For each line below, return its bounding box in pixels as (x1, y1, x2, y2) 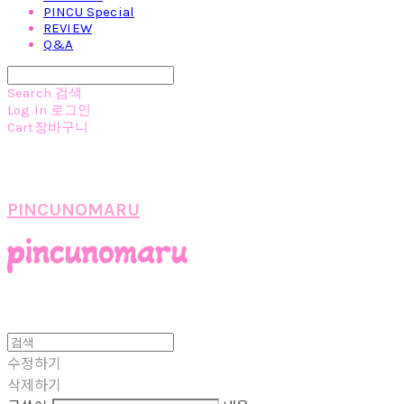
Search (7, 84, 51, 101)
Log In (7, 101, 47, 118)
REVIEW (43, 19, 92, 36)
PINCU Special (43, 3, 134, 20)
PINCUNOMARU (7, 198, 140, 220)
